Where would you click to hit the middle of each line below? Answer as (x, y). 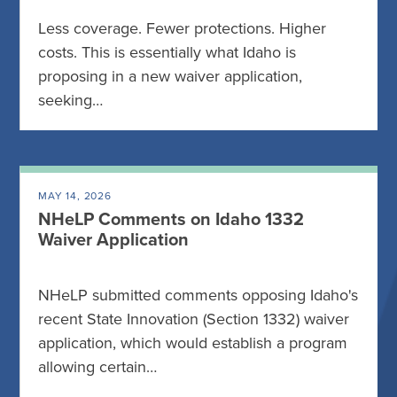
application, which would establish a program (193, 343)
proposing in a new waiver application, (170, 76)
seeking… (70, 100)
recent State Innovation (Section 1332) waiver (194, 319)
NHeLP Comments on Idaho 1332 (171, 220)
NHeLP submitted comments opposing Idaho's (198, 295)
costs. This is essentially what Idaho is (167, 52)
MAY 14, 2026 (75, 196)
